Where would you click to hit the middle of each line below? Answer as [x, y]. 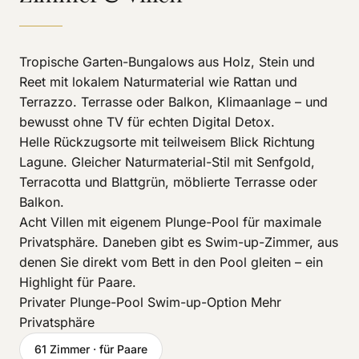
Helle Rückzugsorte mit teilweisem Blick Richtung [167, 142]
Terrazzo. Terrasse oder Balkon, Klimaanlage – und [173, 102]
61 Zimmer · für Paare [91, 349]
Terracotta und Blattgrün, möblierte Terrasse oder [168, 182]
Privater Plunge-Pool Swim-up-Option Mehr [150, 302]
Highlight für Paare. [78, 282]
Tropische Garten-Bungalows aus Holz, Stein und [167, 62]
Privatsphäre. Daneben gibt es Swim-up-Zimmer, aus [179, 242]
